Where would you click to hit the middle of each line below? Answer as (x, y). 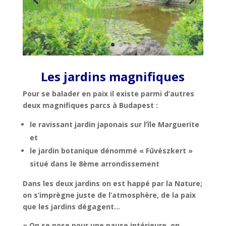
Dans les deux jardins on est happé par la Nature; (112, 184)
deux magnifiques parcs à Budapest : (90, 105)
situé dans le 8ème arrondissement (94, 164)
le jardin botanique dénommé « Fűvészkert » (111, 151)
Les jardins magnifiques (113, 77)
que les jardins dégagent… (71, 207)
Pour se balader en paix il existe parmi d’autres (108, 94)
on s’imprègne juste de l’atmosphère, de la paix (109, 195)
